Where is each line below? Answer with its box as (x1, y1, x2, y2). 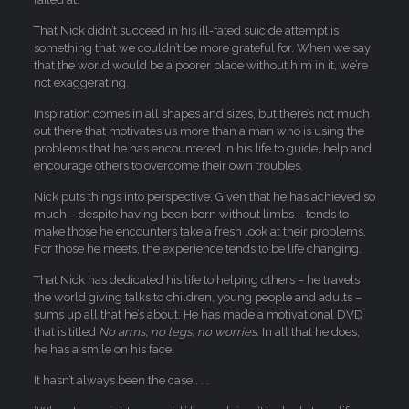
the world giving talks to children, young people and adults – (33, 290, 362, 304)
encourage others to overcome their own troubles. (33, 159, 303, 173)
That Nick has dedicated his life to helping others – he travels (33, 273, 360, 287)
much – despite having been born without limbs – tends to (33, 207, 349, 221)
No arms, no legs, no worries (98, 325, 257, 339)
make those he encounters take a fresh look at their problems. (33, 225, 366, 238)
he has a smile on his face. (33, 342, 174, 356)
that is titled (33, 325, 99, 339)
